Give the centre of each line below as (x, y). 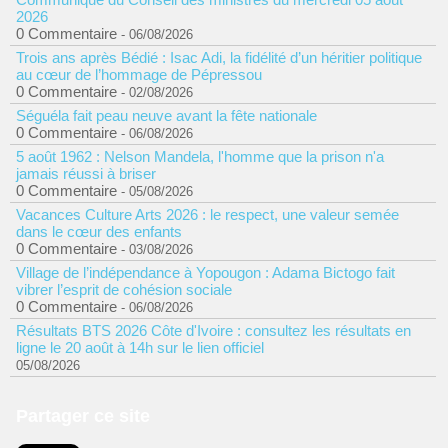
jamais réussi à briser (86, 173)
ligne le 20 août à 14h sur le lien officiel (140, 347)
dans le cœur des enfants (99, 231)
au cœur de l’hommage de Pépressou (139, 74)
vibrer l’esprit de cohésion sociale (124, 289)
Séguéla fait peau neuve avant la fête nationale (166, 115)
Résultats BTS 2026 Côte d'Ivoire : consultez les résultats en (213, 330)
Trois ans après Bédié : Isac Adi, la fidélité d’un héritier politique (219, 57)
